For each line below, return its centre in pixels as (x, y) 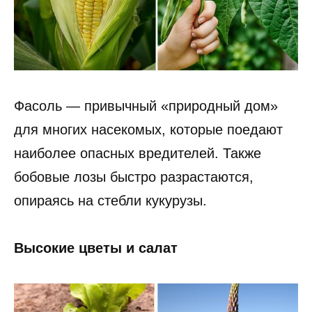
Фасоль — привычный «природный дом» (146, 106)
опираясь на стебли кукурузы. (110, 200)
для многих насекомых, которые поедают (148, 129)
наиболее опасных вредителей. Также (138, 153)
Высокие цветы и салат (96, 248)
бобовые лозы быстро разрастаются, (134, 177)
